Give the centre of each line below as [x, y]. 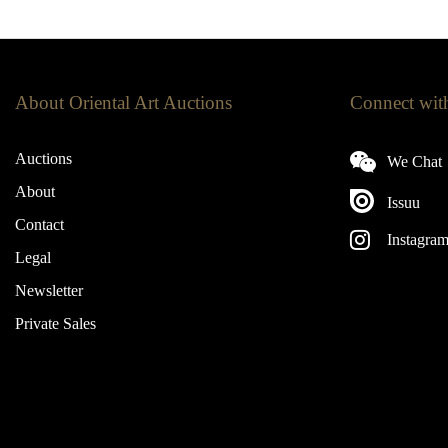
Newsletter [49, 291]
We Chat [412, 162]
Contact [39, 225]
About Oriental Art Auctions [123, 103]
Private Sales [55, 324]
